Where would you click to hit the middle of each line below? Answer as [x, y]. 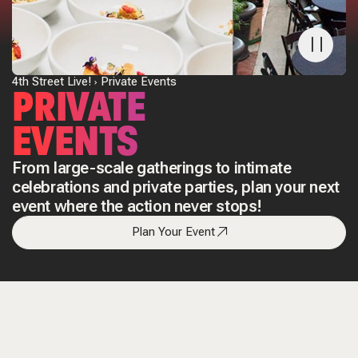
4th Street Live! [52, 82]
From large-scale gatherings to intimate [152, 168]
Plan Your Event [173, 232]
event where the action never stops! [137, 207]
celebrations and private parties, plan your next [176, 187]
